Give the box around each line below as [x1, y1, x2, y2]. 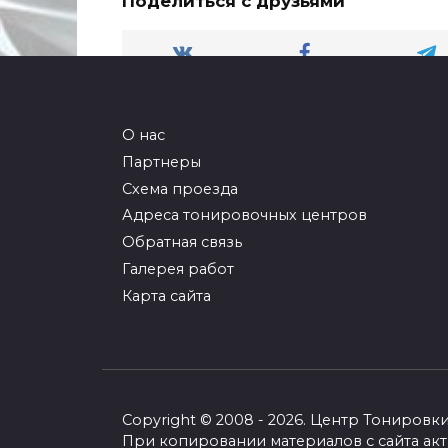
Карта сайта [122, 286, 211, 305]
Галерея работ [122, 259, 234, 278]
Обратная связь [122, 233, 242, 252]
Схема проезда [122, 179, 238, 198]
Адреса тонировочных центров [122, 206, 367, 225]
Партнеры [122, 152, 201, 171]
